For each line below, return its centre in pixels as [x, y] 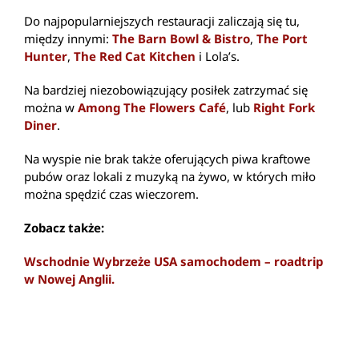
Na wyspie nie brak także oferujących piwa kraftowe [167, 158]
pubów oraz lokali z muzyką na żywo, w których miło [170, 176]
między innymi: [68, 38]
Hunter [46, 56]
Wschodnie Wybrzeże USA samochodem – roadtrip [173, 261]
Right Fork [284, 107]
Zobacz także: [64, 227]
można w [51, 107]
